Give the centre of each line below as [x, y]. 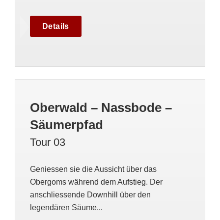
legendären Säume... [66, 207]
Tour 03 [48, 142]
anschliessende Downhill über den [90, 195]
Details [56, 26]
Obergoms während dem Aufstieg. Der [96, 182]
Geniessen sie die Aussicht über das [93, 169]
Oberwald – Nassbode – [101, 108]
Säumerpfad [67, 125]
